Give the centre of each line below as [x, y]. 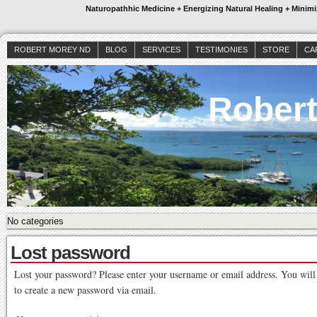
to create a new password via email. [85, 290]
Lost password [70, 253]
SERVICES [161, 50]
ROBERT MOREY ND [52, 50]
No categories [35, 221]
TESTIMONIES [221, 50]
